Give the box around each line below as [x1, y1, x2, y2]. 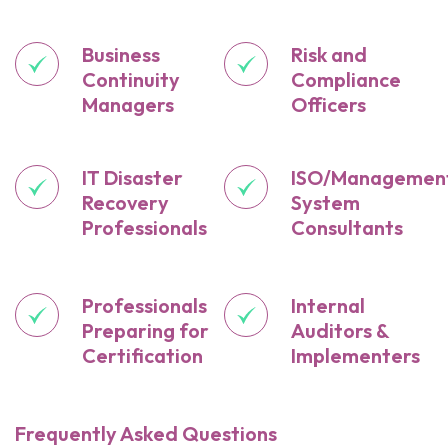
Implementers [291, 343, 420, 369]
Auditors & [291, 318, 389, 344]
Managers [82, 92, 174, 118]
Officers [291, 92, 366, 118]
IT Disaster [82, 165, 183, 191]
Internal [291, 293, 365, 319]
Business [82, 42, 160, 68]
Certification [82, 343, 203, 369]
